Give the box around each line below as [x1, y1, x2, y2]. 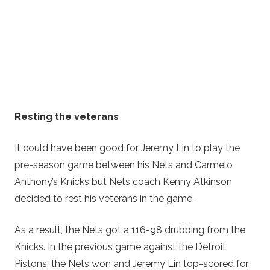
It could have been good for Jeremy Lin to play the [14, 142, 240, 154]
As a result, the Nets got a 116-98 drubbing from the [14, 224, 245, 236]
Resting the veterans [14, 110, 119, 122]
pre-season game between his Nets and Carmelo [14, 159, 233, 171]
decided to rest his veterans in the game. [14, 192, 194, 204]
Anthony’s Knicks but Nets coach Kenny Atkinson [14, 175, 232, 187]
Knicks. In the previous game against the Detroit [14, 240, 226, 253]
